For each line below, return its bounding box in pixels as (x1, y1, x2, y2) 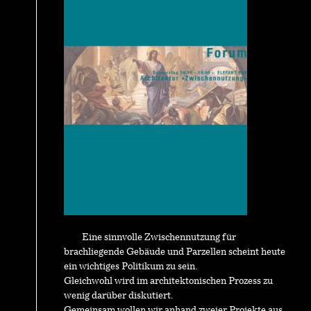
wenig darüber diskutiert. (63, 291, 173, 302)
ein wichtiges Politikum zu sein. (63, 262, 197, 273)
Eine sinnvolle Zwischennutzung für (81, 233, 236, 244)
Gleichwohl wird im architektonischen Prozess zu (63, 276, 273, 287)
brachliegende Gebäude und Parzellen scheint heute (63, 247, 285, 258)
